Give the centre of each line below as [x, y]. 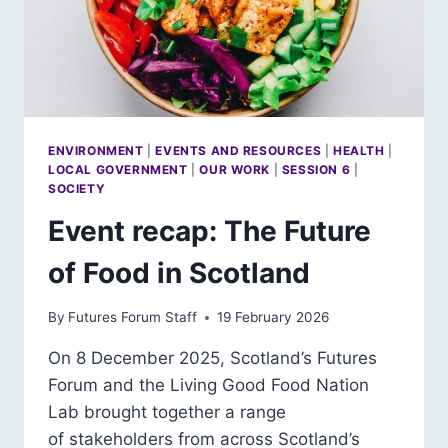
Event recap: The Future [209, 230]
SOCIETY [77, 188]
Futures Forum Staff [133, 317]
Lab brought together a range [167, 412]
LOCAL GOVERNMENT [118, 169]
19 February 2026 [273, 317]
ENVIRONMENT [96, 150]
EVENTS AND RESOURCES [238, 150]
